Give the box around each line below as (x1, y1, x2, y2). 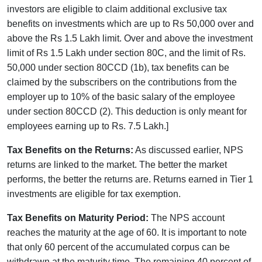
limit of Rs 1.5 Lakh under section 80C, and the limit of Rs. (7, 47, 246, 58)
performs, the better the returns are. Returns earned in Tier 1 (7, 174, 253, 184)
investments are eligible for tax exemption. (7, 188, 181, 199)
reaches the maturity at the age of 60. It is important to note (7, 227, 247, 237)
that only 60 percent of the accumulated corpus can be (7, 242, 230, 252)
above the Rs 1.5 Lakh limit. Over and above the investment (7, 33, 253, 43)
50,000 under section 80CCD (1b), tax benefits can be (7, 62, 229, 73)
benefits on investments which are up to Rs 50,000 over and (7, 18, 254, 29)
